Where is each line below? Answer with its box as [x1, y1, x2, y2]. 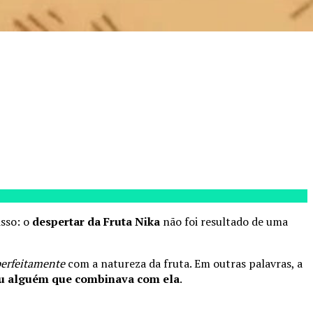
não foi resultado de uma [160, 213, 288, 229]
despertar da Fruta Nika [32, 213, 160, 229]
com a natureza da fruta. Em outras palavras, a [65, 255, 303, 271]
